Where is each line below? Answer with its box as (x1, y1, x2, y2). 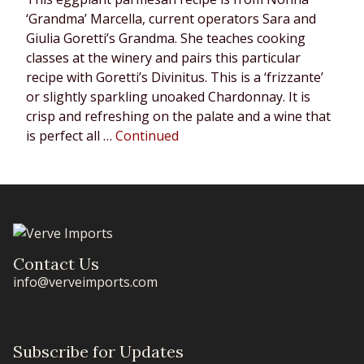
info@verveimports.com (13, 273, 158, 292)
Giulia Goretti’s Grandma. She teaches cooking (26, 29, 305, 48)
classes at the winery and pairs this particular (26, 49, 301, 67)
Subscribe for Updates (13, 341, 184, 362)
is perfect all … (26, 127, 115, 145)
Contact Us (13, 253, 99, 275)
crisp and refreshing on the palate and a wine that (26, 107, 331, 126)
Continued (115, 127, 179, 145)
